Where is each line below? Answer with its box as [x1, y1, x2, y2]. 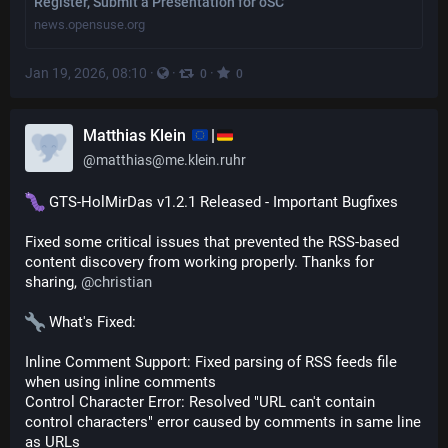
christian [94, 273, 152, 291]
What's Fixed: [45, 313, 136, 331]
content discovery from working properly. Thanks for [25, 253, 374, 271]
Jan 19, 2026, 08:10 [25, 64, 147, 81]
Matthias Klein [83, 126, 190, 145]
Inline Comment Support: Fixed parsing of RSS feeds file [25, 353, 397, 371]
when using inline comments [25, 373, 216, 391]
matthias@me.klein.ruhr [96, 152, 246, 168]
